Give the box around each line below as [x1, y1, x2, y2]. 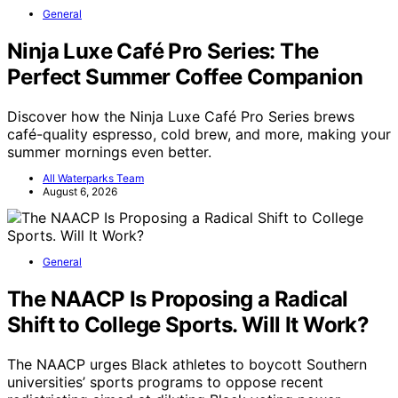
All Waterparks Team [43, 171, 144, 186]
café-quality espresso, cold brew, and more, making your [7, 125, 391, 144]
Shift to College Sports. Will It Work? [7, 312, 370, 338]
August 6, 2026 [43, 185, 117, 199]
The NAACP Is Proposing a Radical [7, 286, 348, 312]
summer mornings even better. [7, 143, 211, 162]
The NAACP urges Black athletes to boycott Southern [7, 354, 367, 373]
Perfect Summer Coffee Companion [7, 64, 363, 91]
